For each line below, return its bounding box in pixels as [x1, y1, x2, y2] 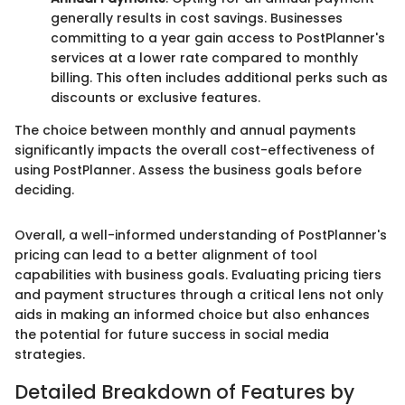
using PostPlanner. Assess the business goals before [14, 161, 362, 179]
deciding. [14, 181, 74, 199]
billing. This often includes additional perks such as [51, 69, 388, 87]
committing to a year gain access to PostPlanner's [51, 29, 385, 47]
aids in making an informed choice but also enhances [14, 306, 370, 324]
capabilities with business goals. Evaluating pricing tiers [14, 266, 381, 284]
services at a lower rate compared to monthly [51, 49, 358, 67]
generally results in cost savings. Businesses [51, 9, 343, 27]
